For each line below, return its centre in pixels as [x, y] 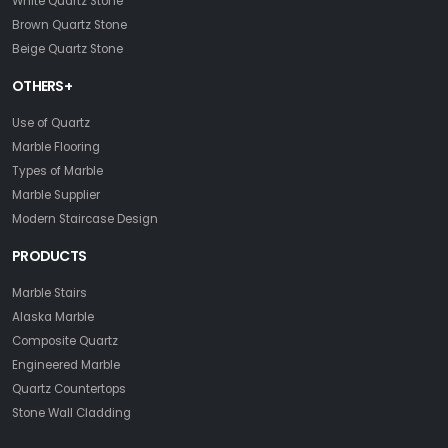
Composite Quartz [65, 340]
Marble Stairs [49, 292]
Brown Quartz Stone [69, 24]
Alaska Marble [53, 316]
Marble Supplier [56, 194]
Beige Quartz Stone [67, 48]
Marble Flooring [56, 146]
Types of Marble [57, 170]
